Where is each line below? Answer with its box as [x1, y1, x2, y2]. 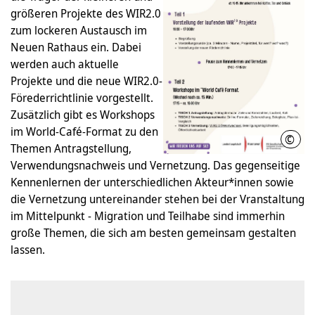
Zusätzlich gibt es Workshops [11, 107, 155, 122]
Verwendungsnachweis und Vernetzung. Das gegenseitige [11, 157, 300, 173]
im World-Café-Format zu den [11, 124, 158, 139]
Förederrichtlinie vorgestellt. [11, 90, 153, 105]
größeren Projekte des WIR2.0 [11, 6, 161, 21]
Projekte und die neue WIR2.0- [11, 73, 162, 89]
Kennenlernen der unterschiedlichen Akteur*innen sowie [11, 174, 294, 190]
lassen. [11, 242, 45, 257]
